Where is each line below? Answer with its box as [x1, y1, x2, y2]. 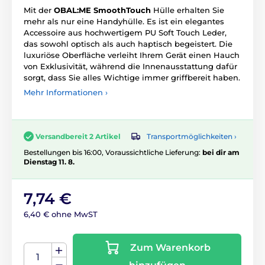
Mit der [24, 5, 54, 15]
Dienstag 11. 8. [24, 157, 75, 167]
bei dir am [202, 148, 240, 157]
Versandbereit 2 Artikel [35, 131, 121, 141]
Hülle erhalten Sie [151, 5, 224, 15]
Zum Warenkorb [130, 242, 211, 254]
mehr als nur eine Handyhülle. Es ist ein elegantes [24, 16, 224, 26]
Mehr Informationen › [24, 87, 108, 97]
